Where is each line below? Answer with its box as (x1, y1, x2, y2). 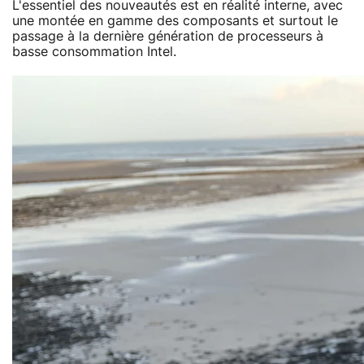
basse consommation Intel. (12, 45, 176, 58)
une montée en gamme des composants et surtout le (12, 14, 338, 28)
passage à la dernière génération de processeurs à (12, 29, 323, 43)
